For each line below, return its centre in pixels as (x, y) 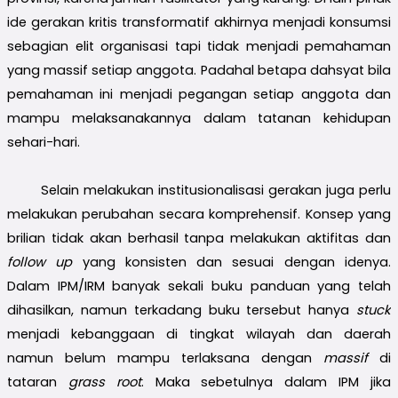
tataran (38, 382)
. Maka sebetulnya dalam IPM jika (266, 382)
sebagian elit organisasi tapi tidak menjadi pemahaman (199, 46)
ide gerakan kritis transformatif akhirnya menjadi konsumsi (199, 22)
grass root (104, 382)
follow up (40, 262)
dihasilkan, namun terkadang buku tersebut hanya (182, 310)
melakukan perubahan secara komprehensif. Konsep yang (199, 214)
